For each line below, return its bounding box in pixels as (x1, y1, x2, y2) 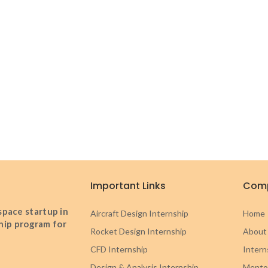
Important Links (90, 179, 166, 193)
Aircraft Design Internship (90, 208, 188, 219)
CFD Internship (90, 244, 148, 255)
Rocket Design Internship (90, 226, 187, 237)
